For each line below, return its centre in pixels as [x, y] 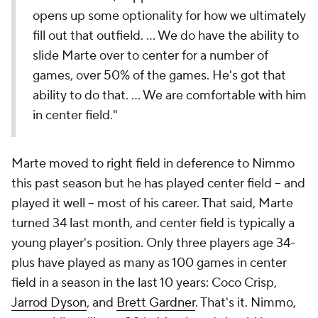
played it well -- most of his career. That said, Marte [152, 203]
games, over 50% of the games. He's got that [159, 76]
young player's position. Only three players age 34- [153, 243]
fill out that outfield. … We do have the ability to [166, 36]
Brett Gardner [156, 303]
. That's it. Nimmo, [246, 303]
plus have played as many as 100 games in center [149, 263]
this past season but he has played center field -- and [158, 183]
